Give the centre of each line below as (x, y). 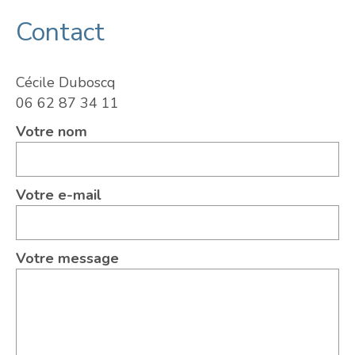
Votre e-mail (59, 195)
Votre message (67, 258)
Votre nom (52, 131)
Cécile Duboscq (66, 82)
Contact (60, 32)
